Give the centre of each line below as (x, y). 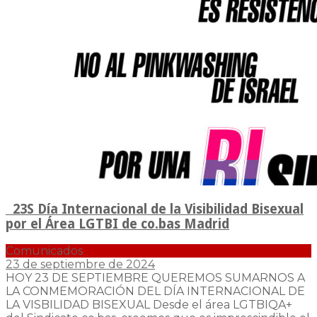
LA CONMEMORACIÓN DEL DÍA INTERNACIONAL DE (155, 292)
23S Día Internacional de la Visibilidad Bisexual (155, 209)
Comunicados (44, 251)
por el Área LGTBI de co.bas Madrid (117, 224)
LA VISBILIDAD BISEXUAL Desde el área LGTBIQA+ (149, 305)
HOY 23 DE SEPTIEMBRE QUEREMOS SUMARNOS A (155, 278)
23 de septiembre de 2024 (80, 265)
